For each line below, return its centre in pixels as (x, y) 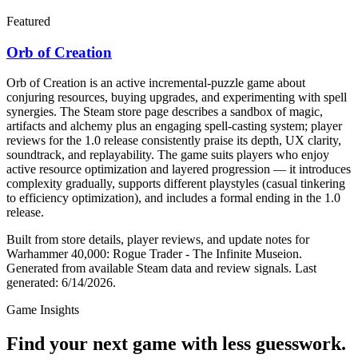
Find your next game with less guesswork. (176, 344)
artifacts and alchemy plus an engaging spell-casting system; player (174, 126)
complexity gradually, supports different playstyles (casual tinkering (176, 184)
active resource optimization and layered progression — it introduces (179, 169)
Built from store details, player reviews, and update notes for (158, 240)
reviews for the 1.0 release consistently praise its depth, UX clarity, (174, 141)
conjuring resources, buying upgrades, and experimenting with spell (177, 97)
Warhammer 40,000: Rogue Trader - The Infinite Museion (153, 254)
